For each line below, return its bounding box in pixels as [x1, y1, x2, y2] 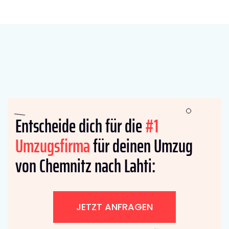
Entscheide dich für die [15, 111, 145, 141]
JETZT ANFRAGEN [76, 200, 153, 213]
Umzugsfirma [15, 131, 90, 161]
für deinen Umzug [90, 131, 193, 161]
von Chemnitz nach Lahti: [15, 151, 155, 180]
